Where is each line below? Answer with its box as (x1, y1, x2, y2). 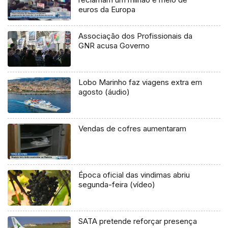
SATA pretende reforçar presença (78, 216, 197, 226)
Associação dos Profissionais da (78, 31, 193, 41)
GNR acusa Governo (78, 41, 150, 51)
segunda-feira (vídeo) (78, 180, 156, 190)
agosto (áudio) (78, 87, 130, 97)
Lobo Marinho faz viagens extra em (78, 77, 203, 88)
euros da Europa (78, 4, 136, 14)
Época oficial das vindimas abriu (78, 170, 190, 180)
